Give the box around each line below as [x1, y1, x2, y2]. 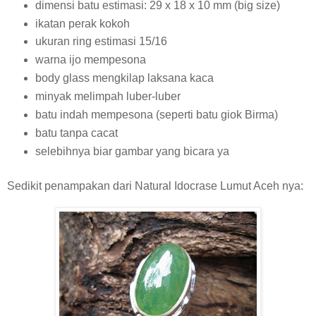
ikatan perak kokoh [35, 17, 130, 30]
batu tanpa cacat [35, 127, 118, 140]
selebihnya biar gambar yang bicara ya [35, 145, 229, 158]
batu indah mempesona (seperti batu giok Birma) [35, 109, 278, 121]
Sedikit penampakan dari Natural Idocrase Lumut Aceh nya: [7, 180, 303, 193]
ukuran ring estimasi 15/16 [35, 35, 167, 48]
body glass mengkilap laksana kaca [35, 72, 214, 85]
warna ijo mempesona [35, 54, 146, 66]
